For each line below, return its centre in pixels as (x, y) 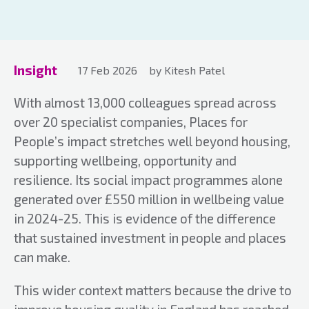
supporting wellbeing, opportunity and (125, 160)
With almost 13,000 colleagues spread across (145, 102)
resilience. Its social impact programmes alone (148, 180)
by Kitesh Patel (187, 70)
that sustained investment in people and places (150, 238)
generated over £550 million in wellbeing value (149, 199)
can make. (42, 257)
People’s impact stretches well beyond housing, (152, 141)
